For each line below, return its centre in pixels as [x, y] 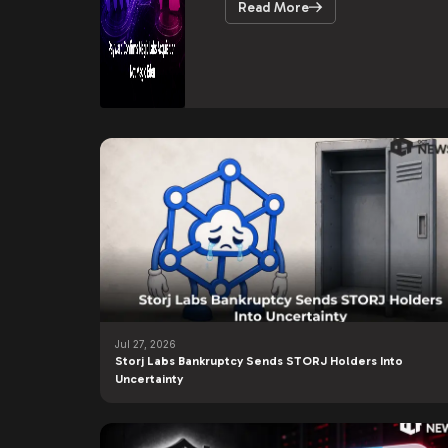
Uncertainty [149, 379]
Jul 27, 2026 [145, 344]
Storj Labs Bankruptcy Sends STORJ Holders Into [259, 361]
